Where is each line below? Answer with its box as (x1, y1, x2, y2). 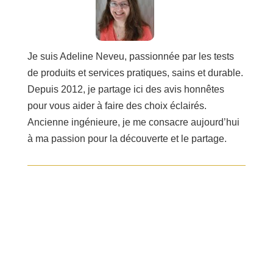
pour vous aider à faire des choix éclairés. (27, 101, 207, 112)
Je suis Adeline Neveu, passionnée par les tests (27, 51, 234, 62)
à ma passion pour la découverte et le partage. (27, 133, 227, 144)
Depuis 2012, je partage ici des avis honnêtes (27, 84, 224, 95)
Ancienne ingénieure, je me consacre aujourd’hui (27, 117, 239, 128)
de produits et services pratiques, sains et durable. (27, 68, 243, 79)
